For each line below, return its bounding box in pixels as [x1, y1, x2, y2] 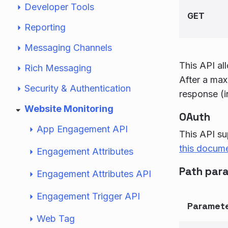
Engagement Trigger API [37, 191, 140, 202]
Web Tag [37, 213, 75, 224]
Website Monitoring [24, 103, 113, 114]
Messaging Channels [24, 42, 112, 53]
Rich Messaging [24, 63, 92, 73]
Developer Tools [24, 2, 94, 12]
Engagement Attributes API [37, 168, 151, 179]
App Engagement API [37, 124, 128, 134]
